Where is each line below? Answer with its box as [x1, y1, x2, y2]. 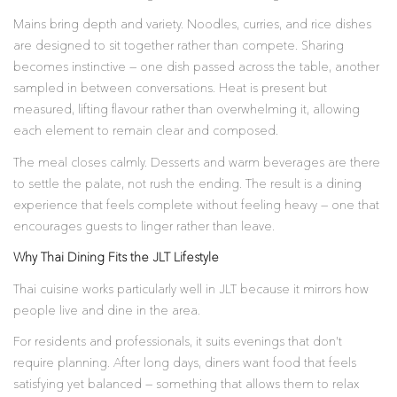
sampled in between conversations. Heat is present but [13, 82, 327, 95]
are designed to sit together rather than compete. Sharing [13, 40, 344, 52]
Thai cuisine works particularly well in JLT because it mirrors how [13, 283, 369, 296]
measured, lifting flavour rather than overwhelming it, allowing [13, 104, 360, 116]
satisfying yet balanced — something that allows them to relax [13, 378, 359, 391]
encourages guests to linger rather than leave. [13, 220, 275, 233]
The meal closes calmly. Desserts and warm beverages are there [13, 156, 380, 169]
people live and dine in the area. [13, 304, 200, 317]
